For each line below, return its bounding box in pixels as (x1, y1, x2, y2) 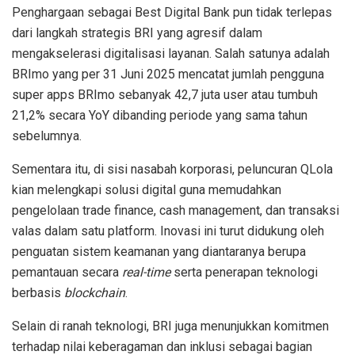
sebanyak (118, 86, 171, 102)
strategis (81, 25, 131, 40)
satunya (248, 45, 291, 61)
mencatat (178, 66, 229, 82)
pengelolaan (12, 202, 79, 218)
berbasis (12, 284, 61, 300)
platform (105, 223, 155, 239)
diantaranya (202, 243, 268, 259)
